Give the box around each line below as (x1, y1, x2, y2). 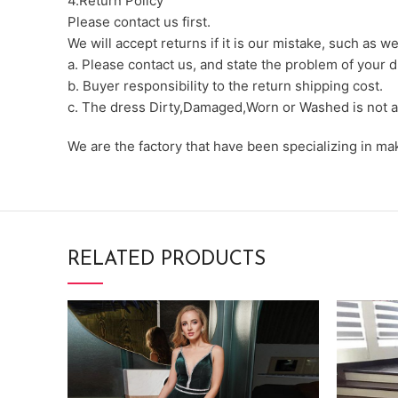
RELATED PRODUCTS (68, 249, 266, 270)
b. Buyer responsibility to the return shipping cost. (68, 76, 383, 94)
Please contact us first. (68, 12, 211, 30)
